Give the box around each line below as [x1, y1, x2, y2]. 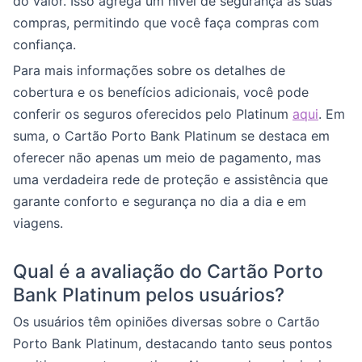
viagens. [13, 215, 63, 231]
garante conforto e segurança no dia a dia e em [13, 193, 306, 209]
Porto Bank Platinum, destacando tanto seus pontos [13, 335, 332, 351]
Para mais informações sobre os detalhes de [13, 62, 285, 78]
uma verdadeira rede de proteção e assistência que [13, 171, 328, 187]
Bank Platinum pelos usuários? [13, 284, 284, 306]
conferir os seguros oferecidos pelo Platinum [13, 106, 293, 122]
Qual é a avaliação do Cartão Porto [13, 260, 323, 283]
